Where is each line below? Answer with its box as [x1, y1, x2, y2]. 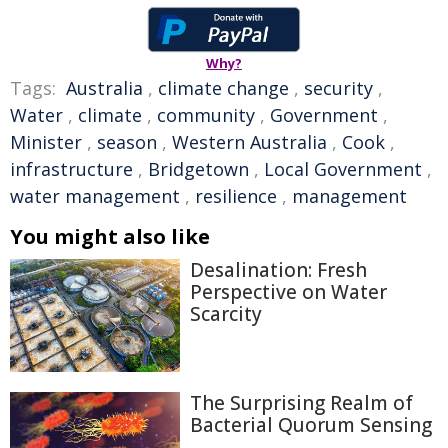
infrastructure [10, 157, 133, 181]
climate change [158, 76, 289, 100]
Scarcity [190, 301, 262, 327]
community [157, 103, 255, 127]
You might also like [10, 223, 210, 250]
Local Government [264, 157, 422, 181]
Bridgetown [148, 157, 249, 181]
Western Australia [172, 130, 327, 154]
